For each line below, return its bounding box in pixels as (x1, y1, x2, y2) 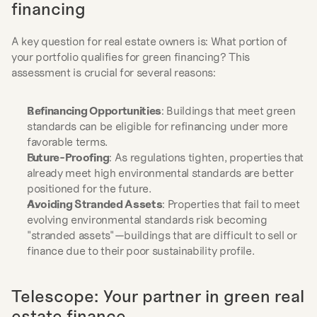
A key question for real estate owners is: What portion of (11, 34, 287, 48)
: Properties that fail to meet (162, 197, 300, 211)
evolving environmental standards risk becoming (27, 212, 267, 226)
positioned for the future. (27, 181, 151, 195)
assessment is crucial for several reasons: (11, 65, 216, 79)
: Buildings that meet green (161, 103, 296, 117)
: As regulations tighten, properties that (109, 150, 304, 164)
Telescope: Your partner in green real (11, 286, 304, 307)
